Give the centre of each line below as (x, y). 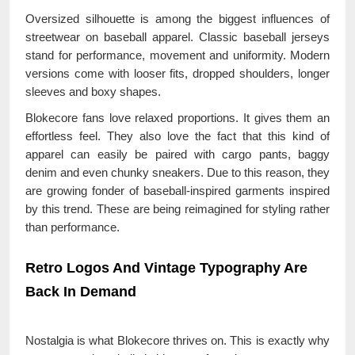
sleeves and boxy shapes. (93, 91)
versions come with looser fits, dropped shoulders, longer (177, 73)
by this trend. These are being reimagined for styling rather (177, 208)
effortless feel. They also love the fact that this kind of (177, 136)
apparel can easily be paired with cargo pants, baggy (177, 154)
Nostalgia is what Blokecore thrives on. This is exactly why (177, 340)
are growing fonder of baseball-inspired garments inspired (177, 190)
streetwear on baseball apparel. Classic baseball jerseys (177, 36)
